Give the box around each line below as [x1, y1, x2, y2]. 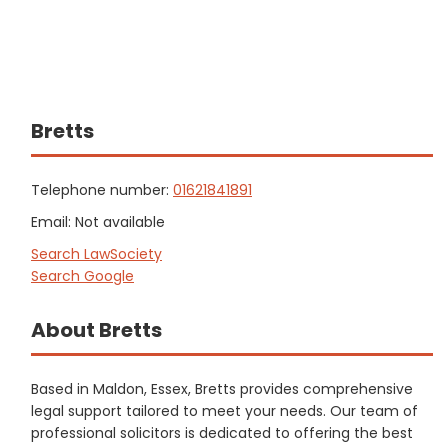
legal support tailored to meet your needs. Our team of [31, 401, 418, 421]
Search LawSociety [31, 244, 162, 264]
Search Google [31, 266, 134, 286]
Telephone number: [31, 180, 173, 200]
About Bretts [31, 316, 162, 344]
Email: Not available [31, 212, 165, 232]
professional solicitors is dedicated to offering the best [31, 423, 413, 443]
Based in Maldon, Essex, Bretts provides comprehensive [31, 379, 413, 399]
